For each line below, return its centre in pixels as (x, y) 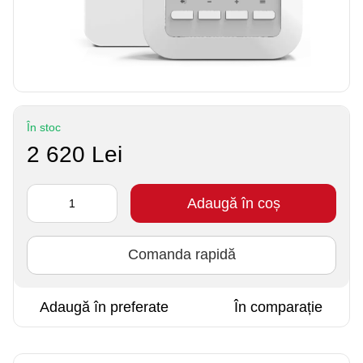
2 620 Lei (75, 154)
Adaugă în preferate (104, 307)
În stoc (44, 127)
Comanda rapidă (181, 255)
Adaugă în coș (233, 203)
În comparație (278, 307)
